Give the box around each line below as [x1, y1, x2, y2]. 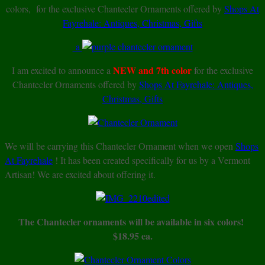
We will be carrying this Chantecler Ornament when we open [5, 140, 235, 153]
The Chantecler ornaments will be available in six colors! [18, 215, 247, 229]
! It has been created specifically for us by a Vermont [53, 154, 250, 167]
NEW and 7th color [111, 63, 192, 77]
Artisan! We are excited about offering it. [5, 168, 156, 181]
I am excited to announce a [12, 64, 111, 77]
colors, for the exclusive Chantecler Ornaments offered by [6, 2, 224, 15]
